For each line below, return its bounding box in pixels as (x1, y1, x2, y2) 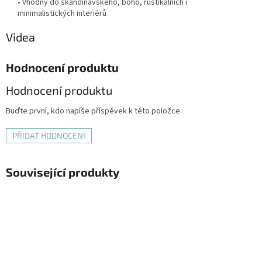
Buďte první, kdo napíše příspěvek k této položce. (6, 105, 182, 118)
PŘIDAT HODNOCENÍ (12, 130, 85, 141)
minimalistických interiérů (18, 8, 106, 20)
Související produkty (6, 165, 119, 180)
